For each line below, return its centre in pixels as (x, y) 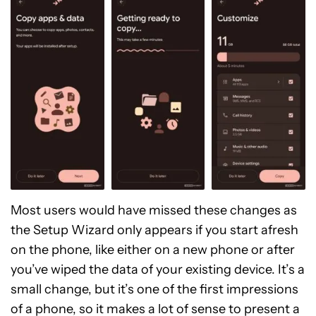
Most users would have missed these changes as (154, 211)
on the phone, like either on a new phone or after (153, 250)
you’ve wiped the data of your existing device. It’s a (158, 270)
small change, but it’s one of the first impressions (154, 290)
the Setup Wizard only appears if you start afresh (154, 230)
